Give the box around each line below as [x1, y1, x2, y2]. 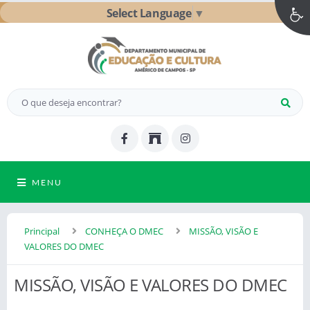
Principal [24, 224, 60, 237]
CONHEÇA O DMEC [85, 224, 163, 237]
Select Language [106, 5, 192, 21]
